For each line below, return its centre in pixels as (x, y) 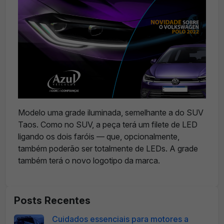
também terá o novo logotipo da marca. (89, 160)
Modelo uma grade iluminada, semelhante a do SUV (111, 112)
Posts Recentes (52, 200)
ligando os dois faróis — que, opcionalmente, (99, 136)
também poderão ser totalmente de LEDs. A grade (108, 148)
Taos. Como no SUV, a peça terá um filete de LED (108, 124)
